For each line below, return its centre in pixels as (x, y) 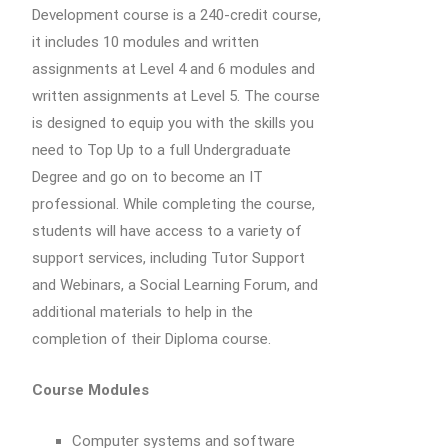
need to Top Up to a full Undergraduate (161, 150)
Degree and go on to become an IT (147, 177)
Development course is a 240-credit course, (176, 15)
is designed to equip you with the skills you (173, 123)
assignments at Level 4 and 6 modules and (173, 69)
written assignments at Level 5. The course (176, 96)
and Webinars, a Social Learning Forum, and (175, 285)
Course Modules (90, 390)
